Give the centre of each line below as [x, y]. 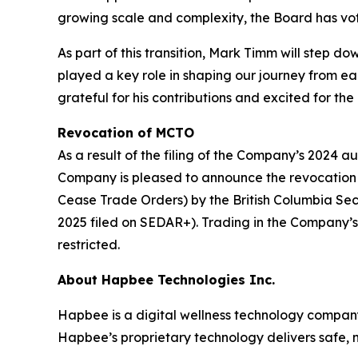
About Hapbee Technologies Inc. [166, 280]
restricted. [89, 245]
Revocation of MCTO [126, 133]
